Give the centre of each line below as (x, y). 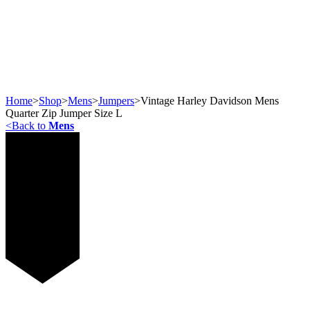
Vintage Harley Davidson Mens (210, 100)
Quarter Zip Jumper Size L (64, 113)
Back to (30, 125)
